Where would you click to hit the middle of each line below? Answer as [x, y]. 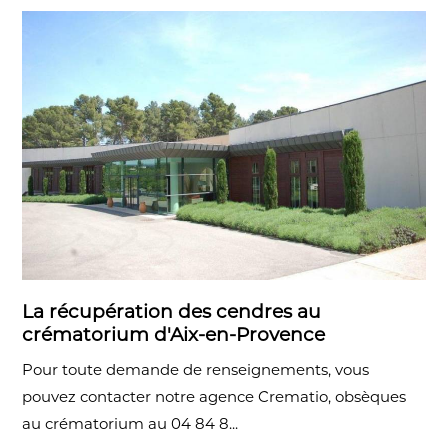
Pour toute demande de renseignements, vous [196, 369]
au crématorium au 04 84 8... [130, 423]
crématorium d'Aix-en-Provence [174, 334]
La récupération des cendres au [172, 311]
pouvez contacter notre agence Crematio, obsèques [214, 396]
